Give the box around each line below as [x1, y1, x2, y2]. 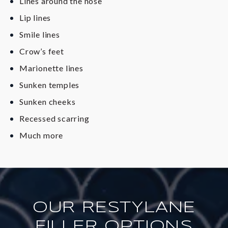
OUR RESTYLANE [32, 199, 196, 215]
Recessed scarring [19, 113, 90, 124]
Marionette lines [19, 63, 83, 73]
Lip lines [19, 13, 51, 23]
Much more [19, 130, 64, 140]
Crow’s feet [19, 46, 64, 56]
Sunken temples [19, 80, 80, 90]
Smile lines [19, 30, 60, 40]
